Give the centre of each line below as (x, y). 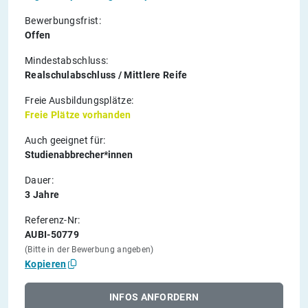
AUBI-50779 (52, 235)
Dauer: (39, 180)
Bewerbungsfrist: (63, 21)
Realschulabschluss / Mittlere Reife (106, 75)
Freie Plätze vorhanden (78, 115)
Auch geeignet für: (65, 141)
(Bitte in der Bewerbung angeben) (89, 250)
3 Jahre (42, 195)
